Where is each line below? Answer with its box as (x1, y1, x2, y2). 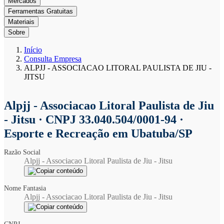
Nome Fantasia (4, 184, 49, 192)
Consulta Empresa (24, 54, 81, 63)
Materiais (8, 18, 34, 25)
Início (24, 45, 42, 54)
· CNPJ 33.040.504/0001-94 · (38, 113, 183, 126)
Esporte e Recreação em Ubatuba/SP (4, 127, 192, 140)
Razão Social (4, 148, 44, 156)
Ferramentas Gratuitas (8, 7, 73, 15)
